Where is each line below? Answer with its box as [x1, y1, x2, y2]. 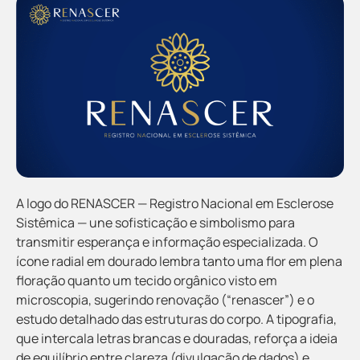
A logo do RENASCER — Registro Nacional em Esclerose [16, 194, 333, 212]
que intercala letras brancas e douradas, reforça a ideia [16, 329, 337, 347]
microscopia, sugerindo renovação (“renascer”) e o [16, 290, 314, 309]
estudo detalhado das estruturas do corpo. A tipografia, [16, 309, 337, 328]
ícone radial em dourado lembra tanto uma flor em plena [16, 252, 342, 270]
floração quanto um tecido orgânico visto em [16, 271, 277, 289]
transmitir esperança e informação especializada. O [16, 232, 318, 251]
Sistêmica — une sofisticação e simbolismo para [16, 213, 295, 231]
